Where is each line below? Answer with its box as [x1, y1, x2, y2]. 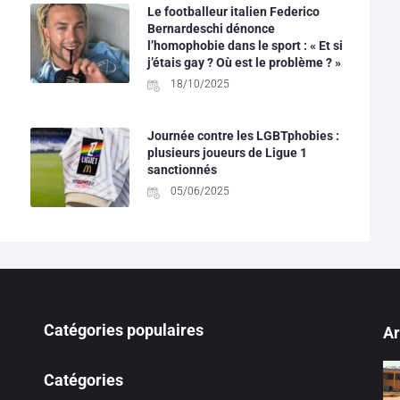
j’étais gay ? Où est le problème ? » [146, 54, 341, 70]
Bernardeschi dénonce [146, 21, 275, 36]
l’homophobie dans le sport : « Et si [146, 37, 343, 53]
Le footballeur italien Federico [146, 4, 320, 19]
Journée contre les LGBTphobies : [146, 128, 339, 143]
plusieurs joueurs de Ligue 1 [146, 145, 307, 160]
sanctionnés [146, 162, 217, 177]
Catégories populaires [43, 321, 204, 339]
